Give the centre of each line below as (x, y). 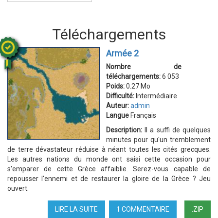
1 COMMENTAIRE (143, 209)
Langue (118, 115)
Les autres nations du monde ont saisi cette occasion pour (109, 159)
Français (143, 115)
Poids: (116, 86)
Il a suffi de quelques (178, 130)
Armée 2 (122, 53)
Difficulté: (121, 96)
